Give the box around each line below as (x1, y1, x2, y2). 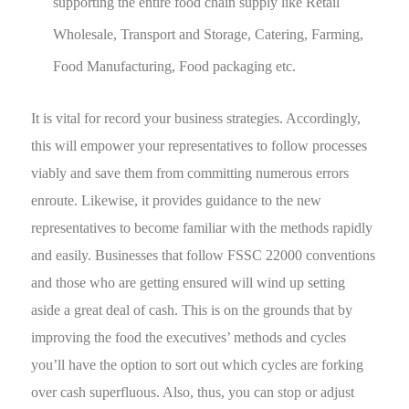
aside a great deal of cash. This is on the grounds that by (31, 302, 353, 318)
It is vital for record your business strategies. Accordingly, (31, 110, 362, 126)
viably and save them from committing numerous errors (31, 165, 350, 181)
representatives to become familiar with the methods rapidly (31, 220, 373, 236)
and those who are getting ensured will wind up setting (31, 275, 346, 290)
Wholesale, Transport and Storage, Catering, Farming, (53, 26, 364, 42)
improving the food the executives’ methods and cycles (31, 330, 347, 345)
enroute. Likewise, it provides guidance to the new (31, 193, 322, 208)
